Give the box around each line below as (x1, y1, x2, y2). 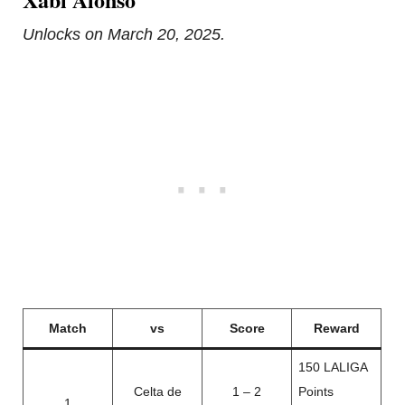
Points (298, 385, 334, 400)
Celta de (133, 385, 182, 400)
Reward (313, 321, 360, 336)
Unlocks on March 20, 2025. (23, 25, 226, 44)
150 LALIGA (298, 361, 369, 375)
